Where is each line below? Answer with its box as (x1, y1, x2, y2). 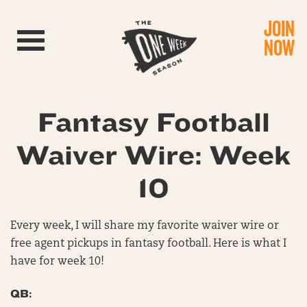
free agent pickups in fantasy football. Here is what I (10, 238, 286, 249)
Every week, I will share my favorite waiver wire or (10, 221, 279, 232)
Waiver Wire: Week (16, 140, 291, 171)
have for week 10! (10, 256, 104, 267)
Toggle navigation (30, 32, 111, 42)
